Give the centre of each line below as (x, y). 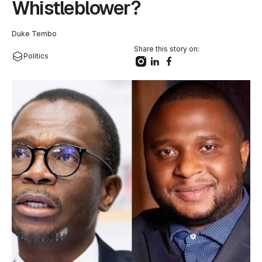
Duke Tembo (34, 34)
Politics (36, 56)
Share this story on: (167, 49)
